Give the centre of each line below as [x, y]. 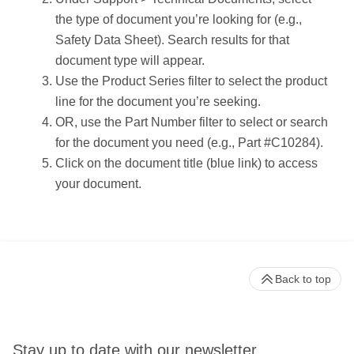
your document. [98, 183]
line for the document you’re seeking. [160, 101]
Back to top [303, 279]
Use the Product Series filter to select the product [191, 81]
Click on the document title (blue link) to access [186, 163]
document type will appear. [130, 60]
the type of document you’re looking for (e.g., [179, 19]
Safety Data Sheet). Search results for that [172, 40]
